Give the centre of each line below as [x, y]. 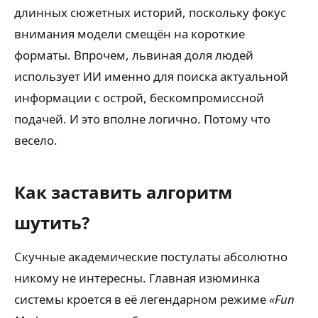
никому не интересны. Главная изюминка [137, 278]
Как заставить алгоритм [123, 192]
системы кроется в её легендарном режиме [142, 299]
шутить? [52, 223]
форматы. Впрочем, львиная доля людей [134, 55]
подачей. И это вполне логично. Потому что [142, 119]
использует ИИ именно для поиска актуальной [151, 76]
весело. [36, 140]
